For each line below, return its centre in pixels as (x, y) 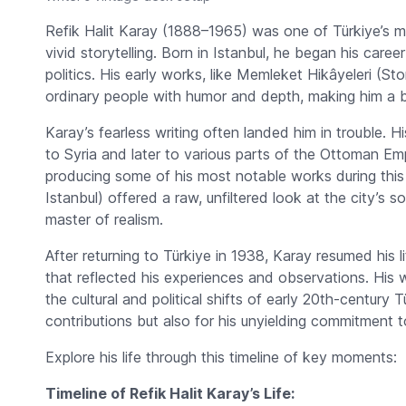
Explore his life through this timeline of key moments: (221, 358)
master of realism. (104, 220)
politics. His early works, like (140, 75)
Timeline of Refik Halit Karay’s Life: (169, 394)
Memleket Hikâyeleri (304, 75)
